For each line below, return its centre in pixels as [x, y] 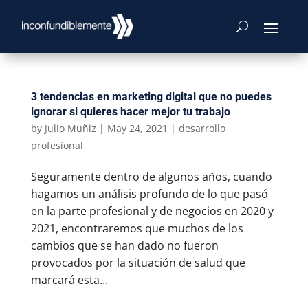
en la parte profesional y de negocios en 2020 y [152, 211]
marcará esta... [69, 280]
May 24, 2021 [137, 128]
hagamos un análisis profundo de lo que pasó [149, 194]
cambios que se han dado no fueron [124, 245]
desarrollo [202, 128]
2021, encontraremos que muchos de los [137, 228]
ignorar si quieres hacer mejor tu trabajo [130, 112]
